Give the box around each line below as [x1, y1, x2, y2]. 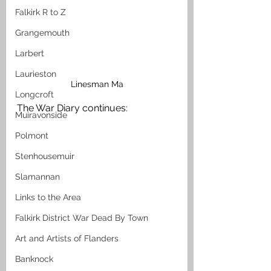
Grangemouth [15, 28, 70, 38]
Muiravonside [15, 110, 67, 120]
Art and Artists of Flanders [15, 233, 119, 243]
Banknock [15, 254, 53, 264]
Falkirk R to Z [15, 7, 66, 17]
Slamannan [15, 172, 60, 181]
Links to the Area [15, 192, 81, 202]
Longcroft [15, 90, 54, 99]
